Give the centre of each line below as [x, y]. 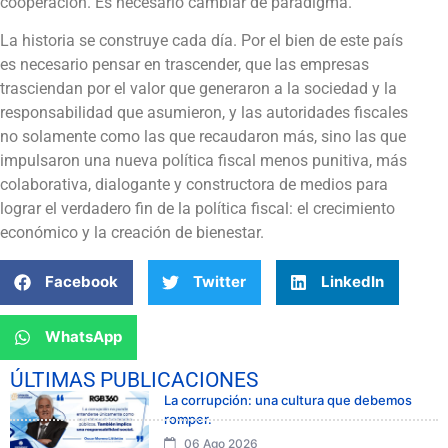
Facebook [81, 282]
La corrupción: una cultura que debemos [288, 399]
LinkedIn [352, 282]
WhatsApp [83, 337]
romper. [188, 418]
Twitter [219, 282]
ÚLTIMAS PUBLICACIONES [134, 379]
